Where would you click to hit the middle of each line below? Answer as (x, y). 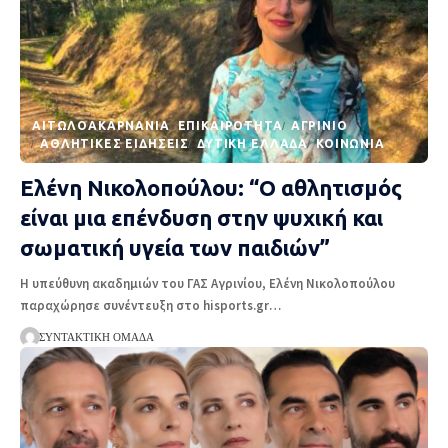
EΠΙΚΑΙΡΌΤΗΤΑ (230, 126)
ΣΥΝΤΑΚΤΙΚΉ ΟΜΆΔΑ (96, 337)
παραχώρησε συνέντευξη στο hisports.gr (144, 306)
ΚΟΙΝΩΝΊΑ (350, 144)
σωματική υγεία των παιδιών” (175, 248)
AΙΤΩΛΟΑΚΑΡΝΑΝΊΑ (101, 126)
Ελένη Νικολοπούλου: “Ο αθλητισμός (211, 188)
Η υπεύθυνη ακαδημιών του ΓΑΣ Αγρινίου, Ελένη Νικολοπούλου (207, 284)
